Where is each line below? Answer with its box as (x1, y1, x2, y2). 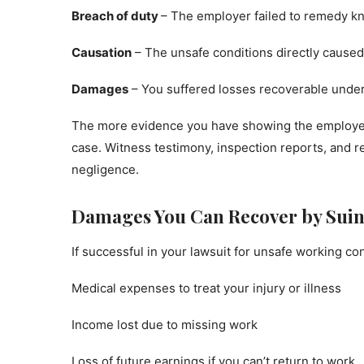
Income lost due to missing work (71, 317, 258, 332)
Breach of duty (71, 8, 161, 24)
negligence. (71, 162, 139, 177)
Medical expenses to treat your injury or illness (71, 280, 341, 296)
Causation (71, 45, 132, 60)
